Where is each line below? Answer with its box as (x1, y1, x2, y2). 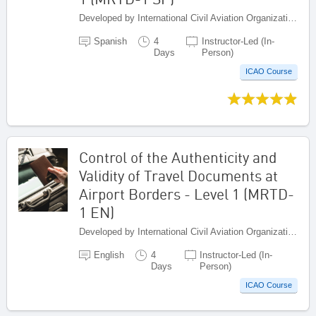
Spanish (94, 35, 128, 47)
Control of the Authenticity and (79, 147, 276, 166)
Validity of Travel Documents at (79, 166, 278, 185)
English (94, 249, 125, 260)
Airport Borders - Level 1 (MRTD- (79, 184, 294, 203)
